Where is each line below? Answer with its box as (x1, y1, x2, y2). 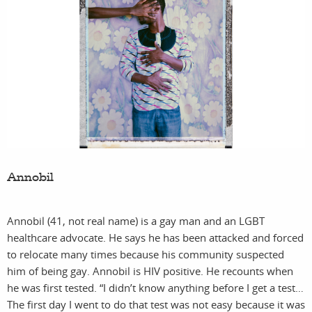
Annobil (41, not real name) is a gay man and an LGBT (7, 213, 265, 228)
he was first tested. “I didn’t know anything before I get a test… (7, 280, 304, 295)
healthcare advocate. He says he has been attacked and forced (7, 230, 304, 244)
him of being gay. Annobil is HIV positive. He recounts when (7, 263, 293, 278)
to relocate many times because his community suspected (7, 247, 284, 261)
